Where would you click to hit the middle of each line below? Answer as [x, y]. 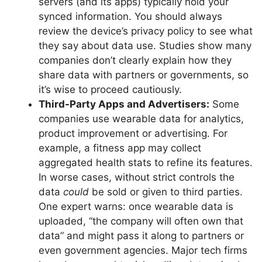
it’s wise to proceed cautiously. [110, 89]
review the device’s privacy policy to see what [146, 31]
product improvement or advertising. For [133, 133]
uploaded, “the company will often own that [141, 221]
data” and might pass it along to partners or [141, 235]
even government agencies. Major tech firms [143, 250]
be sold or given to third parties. [166, 192]
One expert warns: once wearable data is [136, 206]
